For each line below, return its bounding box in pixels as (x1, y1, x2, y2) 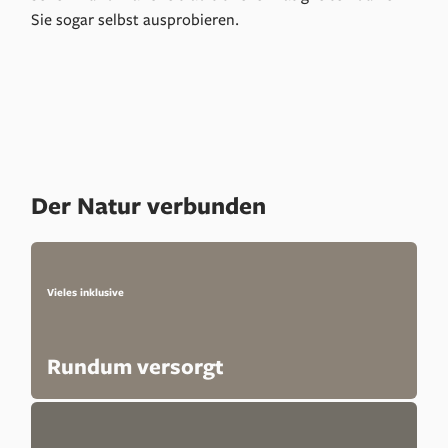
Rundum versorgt (47, 351, 225, 382)
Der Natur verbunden (31, 188, 267, 221)
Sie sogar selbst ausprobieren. (31, 8, 240, 31)
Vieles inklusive (47, 285, 125, 300)
